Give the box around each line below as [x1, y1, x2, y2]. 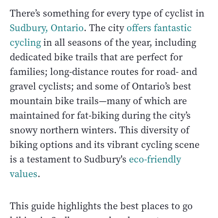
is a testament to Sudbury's [10, 153, 129, 166]
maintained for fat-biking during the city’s [10, 109, 191, 123]
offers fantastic [127, 21, 192, 35]
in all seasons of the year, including [41, 36, 196, 50]
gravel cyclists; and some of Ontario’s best [10, 80, 191, 93]
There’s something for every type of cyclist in [10, 7, 204, 20]
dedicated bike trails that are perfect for [10, 51, 182, 64]
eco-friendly [129, 153, 181, 166]
